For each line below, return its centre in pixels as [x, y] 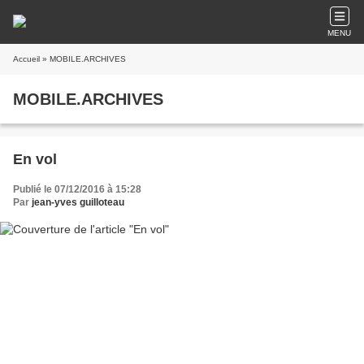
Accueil [26, 59]
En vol [35, 159]
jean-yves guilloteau [78, 202]
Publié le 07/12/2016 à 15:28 [77, 189]
